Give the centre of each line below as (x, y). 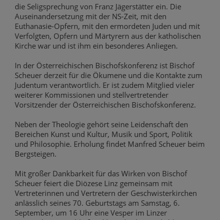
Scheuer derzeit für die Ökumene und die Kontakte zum (109, 75)
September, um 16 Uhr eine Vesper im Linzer (91, 213)
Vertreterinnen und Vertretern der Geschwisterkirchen (106, 193)
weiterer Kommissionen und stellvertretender (92, 95)
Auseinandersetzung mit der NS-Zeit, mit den (91, 16)
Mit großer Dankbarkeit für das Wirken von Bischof (101, 174)
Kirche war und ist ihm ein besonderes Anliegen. (96, 46)
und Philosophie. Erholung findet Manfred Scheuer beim (110, 144)
